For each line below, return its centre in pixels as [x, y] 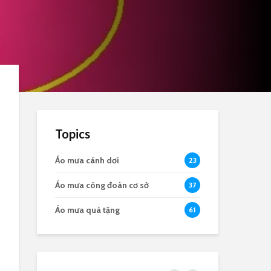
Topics [73, 134]
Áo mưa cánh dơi [87, 160]
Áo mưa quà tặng [87, 210]
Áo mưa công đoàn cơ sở [102, 185]
